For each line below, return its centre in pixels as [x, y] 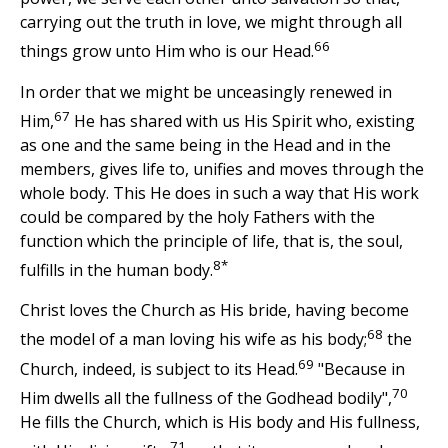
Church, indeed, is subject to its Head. [159, 369]
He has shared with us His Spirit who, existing [242, 121]
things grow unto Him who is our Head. [167, 51]
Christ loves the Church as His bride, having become [214, 310]
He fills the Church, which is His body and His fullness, [220, 422]
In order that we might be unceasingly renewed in [206, 91]
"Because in [359, 369]
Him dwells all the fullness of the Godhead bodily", [206, 398]
